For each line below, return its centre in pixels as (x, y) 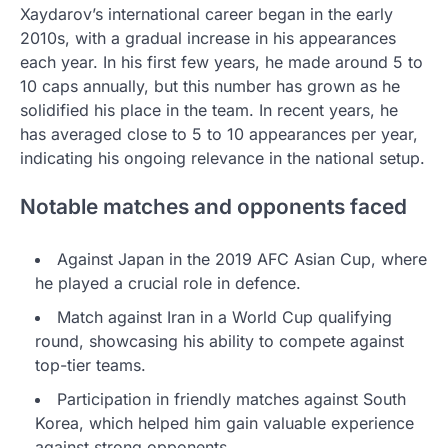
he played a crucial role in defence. (168, 283)
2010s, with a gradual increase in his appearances (208, 37)
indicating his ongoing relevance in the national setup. (222, 157)
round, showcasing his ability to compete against (219, 341)
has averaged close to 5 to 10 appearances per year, (219, 133)
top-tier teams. (90, 365)
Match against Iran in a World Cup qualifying (224, 317)
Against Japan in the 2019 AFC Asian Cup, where (242, 259)
